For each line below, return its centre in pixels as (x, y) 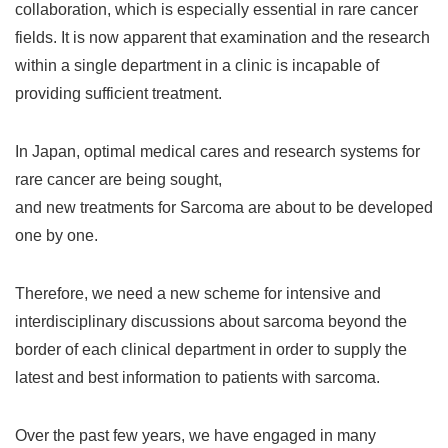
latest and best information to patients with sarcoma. (197, 377)
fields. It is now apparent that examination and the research (222, 37)
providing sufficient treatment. (118, 93)
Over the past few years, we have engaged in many (195, 435)
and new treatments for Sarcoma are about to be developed (224, 207)
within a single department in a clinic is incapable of (197, 65)
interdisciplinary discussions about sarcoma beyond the (211, 321)
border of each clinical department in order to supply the (211, 349)
